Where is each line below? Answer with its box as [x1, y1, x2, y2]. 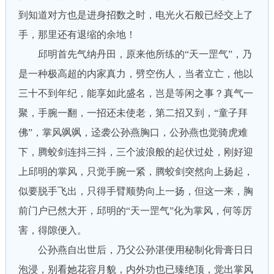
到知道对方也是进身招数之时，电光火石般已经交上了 [18, 10, 253, 20]
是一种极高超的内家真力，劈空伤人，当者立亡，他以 [18, 68, 253, 79]
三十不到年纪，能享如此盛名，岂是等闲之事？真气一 [18, 88, 253, 98]
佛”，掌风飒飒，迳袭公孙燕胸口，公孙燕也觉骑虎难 [18, 127, 248, 138]
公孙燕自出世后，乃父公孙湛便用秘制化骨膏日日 [18, 245, 253, 255]
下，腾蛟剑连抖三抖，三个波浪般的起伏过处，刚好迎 [18, 147, 253, 157]
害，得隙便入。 [18, 225, 87, 235]
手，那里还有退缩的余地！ [18, 29, 136, 40]
